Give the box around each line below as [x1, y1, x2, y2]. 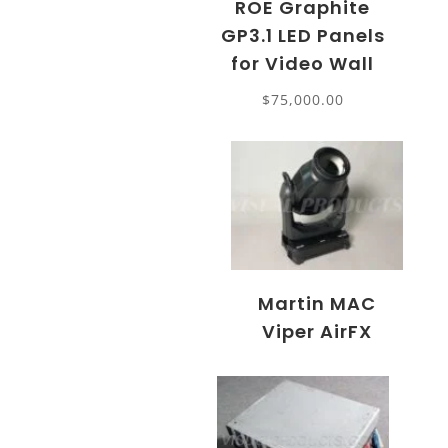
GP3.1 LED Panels [220, 23, 385, 49]
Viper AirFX [262, 319, 373, 345]
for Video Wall [231, 51, 375, 77]
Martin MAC [258, 291, 377, 317]
